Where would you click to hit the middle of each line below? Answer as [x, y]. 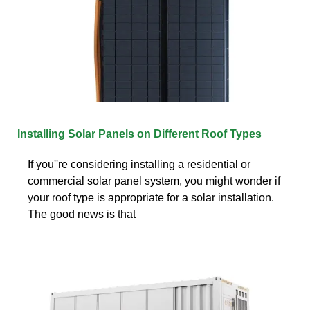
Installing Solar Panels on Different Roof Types [139, 134]
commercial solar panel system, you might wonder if [154, 181]
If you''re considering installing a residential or [139, 164]
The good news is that [82, 214]
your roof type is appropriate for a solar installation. [151, 197]
